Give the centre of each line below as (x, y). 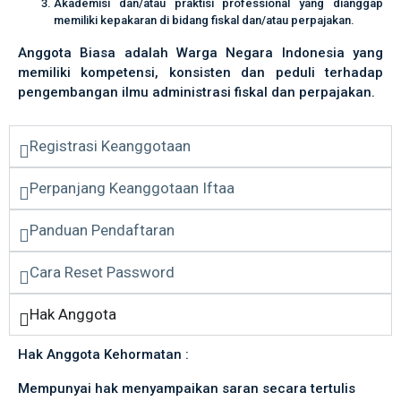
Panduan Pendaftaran (102, 230)
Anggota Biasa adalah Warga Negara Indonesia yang (200, 53)
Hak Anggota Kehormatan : (105, 354)
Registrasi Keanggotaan (110, 146)
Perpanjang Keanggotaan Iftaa (132, 188)
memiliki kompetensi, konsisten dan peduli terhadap (200, 73)
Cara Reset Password (102, 272)
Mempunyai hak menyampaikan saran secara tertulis (187, 388)
